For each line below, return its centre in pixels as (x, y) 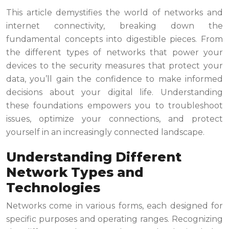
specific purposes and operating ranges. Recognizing (114, 219)
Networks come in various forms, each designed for (114, 206)
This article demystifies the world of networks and (114, 13)
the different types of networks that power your (114, 53)
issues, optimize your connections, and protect (114, 119)
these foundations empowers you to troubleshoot (114, 106)
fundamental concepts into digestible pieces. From (114, 39)
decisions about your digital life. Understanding (114, 93)
